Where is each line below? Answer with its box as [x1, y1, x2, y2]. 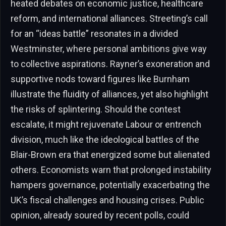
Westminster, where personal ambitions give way [11, 43, 207, 54]
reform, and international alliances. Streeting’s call [11, 13, 208, 24]
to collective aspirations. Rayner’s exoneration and [11, 59, 210, 70]
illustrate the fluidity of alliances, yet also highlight [11, 89, 208, 100]
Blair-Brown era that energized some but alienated [11, 149, 210, 160]
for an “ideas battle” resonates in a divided [11, 28, 178, 39]
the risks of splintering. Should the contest [11, 104, 181, 115]
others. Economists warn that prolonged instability [11, 164, 211, 176]
